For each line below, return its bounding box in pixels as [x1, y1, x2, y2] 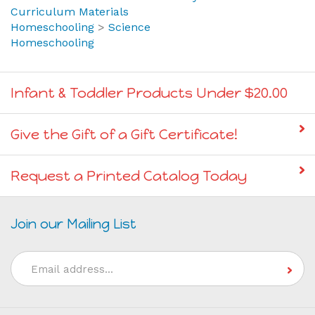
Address [11, 259, 56, 273]
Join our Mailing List [11, 209, 136, 226]
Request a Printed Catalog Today [11, 160, 247, 178]
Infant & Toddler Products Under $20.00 [11, 77, 288, 95]
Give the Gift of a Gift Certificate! [11, 119, 238, 136]
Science [108, 13, 150, 27]
